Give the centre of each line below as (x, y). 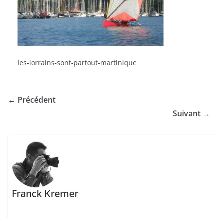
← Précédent (32, 100)
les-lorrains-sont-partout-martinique (77, 63)
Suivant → (191, 113)
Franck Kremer (45, 194)
